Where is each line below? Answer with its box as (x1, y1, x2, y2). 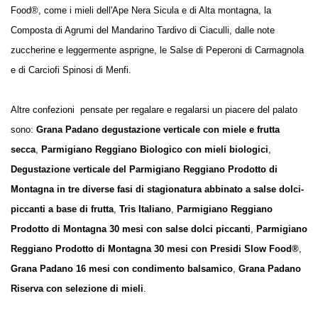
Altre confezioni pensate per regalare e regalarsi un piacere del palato (11, 104, 297, 115)
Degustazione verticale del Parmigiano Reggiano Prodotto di (11, 163, 278, 175)
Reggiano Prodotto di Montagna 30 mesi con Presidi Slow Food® (11, 243, 299, 254)
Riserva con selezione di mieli (11, 283, 143, 294)
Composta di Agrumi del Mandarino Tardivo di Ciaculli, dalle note (11, 24, 275, 35)
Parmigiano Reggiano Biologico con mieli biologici (41, 143, 268, 155)
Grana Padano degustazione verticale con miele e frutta (36, 124, 280, 135)
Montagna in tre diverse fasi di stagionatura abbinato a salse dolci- (11, 183, 304, 194)
